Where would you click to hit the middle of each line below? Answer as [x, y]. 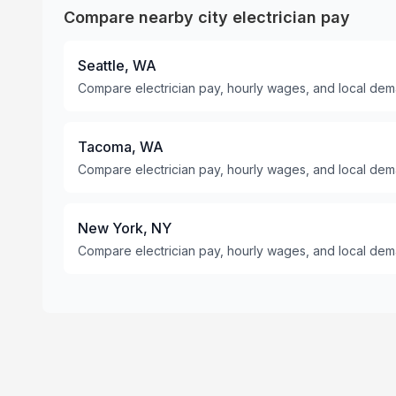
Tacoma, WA [121, 147]
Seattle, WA [117, 65]
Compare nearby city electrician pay [207, 17]
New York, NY [125, 228]
